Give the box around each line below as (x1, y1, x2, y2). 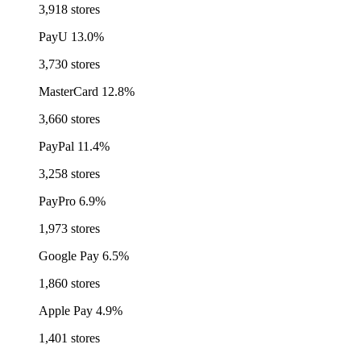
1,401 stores (39, 331, 100, 346)
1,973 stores (39, 222, 100, 236)
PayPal (39, 139, 74, 154)
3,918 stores (39, 2, 100, 17)
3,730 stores (39, 57, 100, 72)
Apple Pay (39, 304, 93, 318)
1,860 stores (39, 276, 100, 291)
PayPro (39, 194, 76, 209)
